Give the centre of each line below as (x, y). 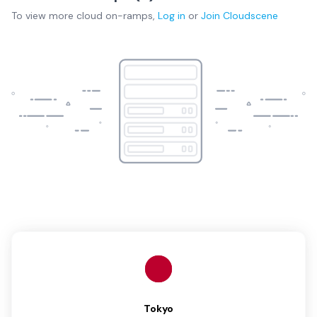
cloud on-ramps (115, 15)
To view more (44, 15)
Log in (172, 15)
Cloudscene (250, 15)
